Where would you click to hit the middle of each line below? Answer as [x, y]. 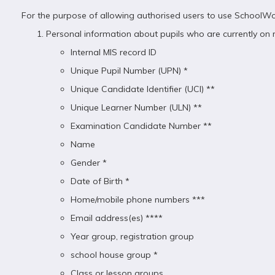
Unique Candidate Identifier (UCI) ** [143, 89]
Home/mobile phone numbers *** [138, 199]
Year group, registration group [132, 236]
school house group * [114, 255]
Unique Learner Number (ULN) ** [136, 107]
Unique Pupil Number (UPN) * [129, 71]
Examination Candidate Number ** [141, 126]
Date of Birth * [100, 181]
